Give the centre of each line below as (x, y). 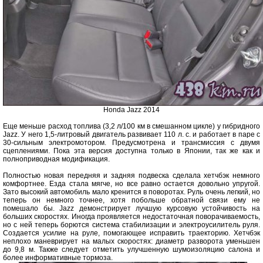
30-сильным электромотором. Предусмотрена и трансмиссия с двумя (131, 143)
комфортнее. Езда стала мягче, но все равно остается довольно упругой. (131, 184)
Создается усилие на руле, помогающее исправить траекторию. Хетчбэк (131, 233)
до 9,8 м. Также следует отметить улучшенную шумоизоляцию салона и (131, 249)
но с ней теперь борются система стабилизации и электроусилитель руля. (131, 225)
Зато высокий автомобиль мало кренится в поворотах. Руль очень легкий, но (131, 192)
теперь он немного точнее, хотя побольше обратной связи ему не (131, 200)
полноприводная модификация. (56, 159)
